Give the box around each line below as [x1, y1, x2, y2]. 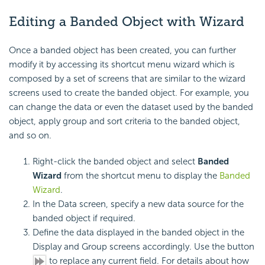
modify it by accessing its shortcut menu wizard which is [9, 59, 235, 70]
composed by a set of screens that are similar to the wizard [9, 73, 245, 84]
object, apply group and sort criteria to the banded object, [9, 115, 240, 127]
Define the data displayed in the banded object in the [33, 227, 244, 238]
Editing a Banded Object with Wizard [9, 14, 244, 30]
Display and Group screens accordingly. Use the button [33, 241, 254, 252]
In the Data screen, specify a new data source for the [33, 198, 244, 209]
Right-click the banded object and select [33, 156, 198, 167]
